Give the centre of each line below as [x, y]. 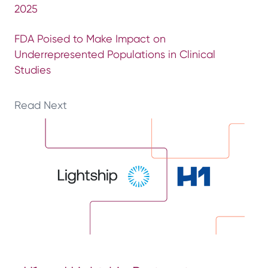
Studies [33, 69]
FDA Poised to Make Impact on [90, 38]
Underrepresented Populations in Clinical [115, 54]
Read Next [41, 105]
